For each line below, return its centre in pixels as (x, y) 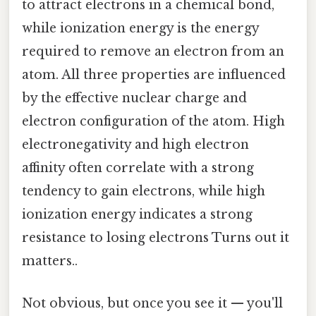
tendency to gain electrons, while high (144, 192)
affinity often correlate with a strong (138, 168)
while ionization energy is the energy (140, 29)
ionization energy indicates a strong (137, 215)
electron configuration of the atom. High (153, 122)
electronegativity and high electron (135, 145)
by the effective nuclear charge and (134, 98)
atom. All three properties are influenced (154, 75)
